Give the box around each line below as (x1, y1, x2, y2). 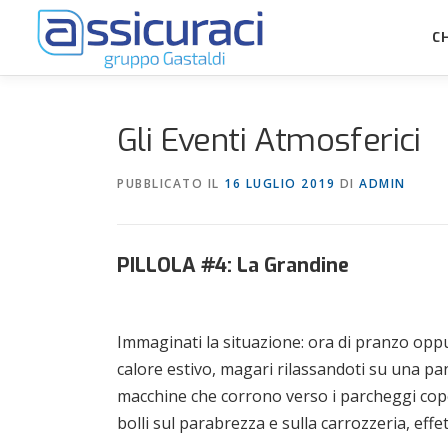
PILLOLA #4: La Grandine (117, 252, 349, 279)
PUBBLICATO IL (117, 175, 224, 192)
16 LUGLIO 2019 (224, 175, 335, 192)
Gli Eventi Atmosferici (117, 119, 421, 161)
